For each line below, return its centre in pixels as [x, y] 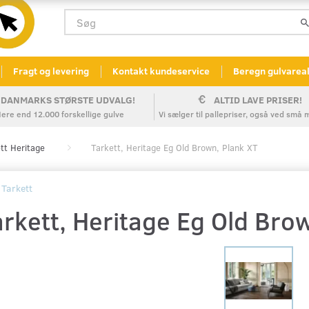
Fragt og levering [51, 71]
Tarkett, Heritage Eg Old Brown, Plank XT [175, 148]
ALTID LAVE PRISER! [258, 100]
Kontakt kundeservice [161, 71]
